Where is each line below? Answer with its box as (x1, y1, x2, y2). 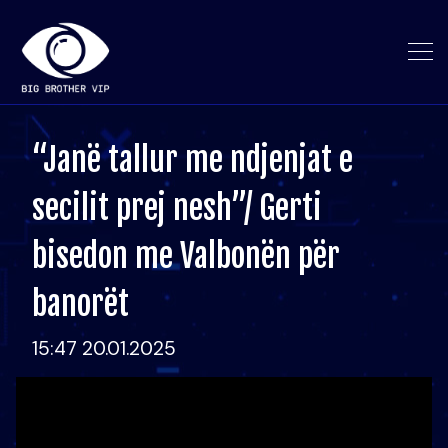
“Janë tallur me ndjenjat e (32, 140, 353, 180)
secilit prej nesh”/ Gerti (32, 188, 322, 228)
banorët (32, 284, 129, 324)
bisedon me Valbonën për (32, 236, 340, 276)
